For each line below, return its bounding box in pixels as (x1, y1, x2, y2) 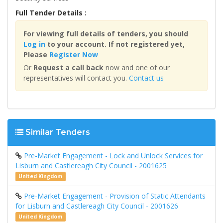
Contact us (129, 73, 164, 83)
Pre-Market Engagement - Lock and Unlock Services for (24, 151, 203, 161)
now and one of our (104, 63, 170, 73)
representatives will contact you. (23, 73, 129, 83)
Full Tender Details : (15, 8, 87, 18)
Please (23, 50, 49, 60)
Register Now (49, 50, 98, 60)
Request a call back (33, 63, 104, 73)
